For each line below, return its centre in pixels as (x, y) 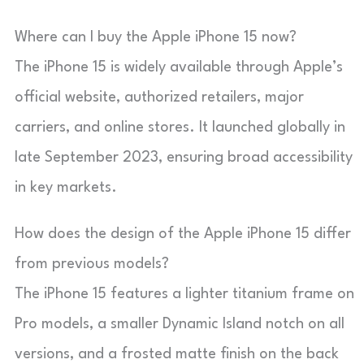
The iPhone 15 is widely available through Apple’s (179, 67)
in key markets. (66, 187)
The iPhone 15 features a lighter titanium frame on (184, 294)
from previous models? (92, 264)
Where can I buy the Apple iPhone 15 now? (156, 37)
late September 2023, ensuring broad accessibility (184, 157)
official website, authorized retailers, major (159, 97)
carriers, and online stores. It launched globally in (180, 127)
